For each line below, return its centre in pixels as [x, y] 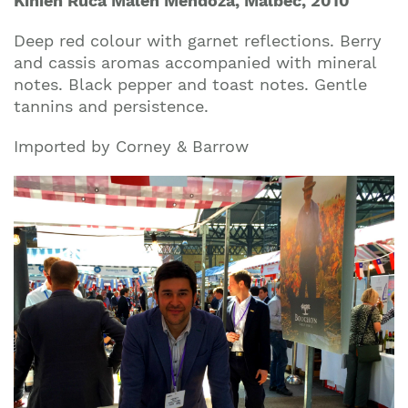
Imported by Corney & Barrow [131, 146]
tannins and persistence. [111, 106]
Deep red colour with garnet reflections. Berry [198, 40]
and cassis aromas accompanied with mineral [195, 62]
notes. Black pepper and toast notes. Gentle [190, 84]
